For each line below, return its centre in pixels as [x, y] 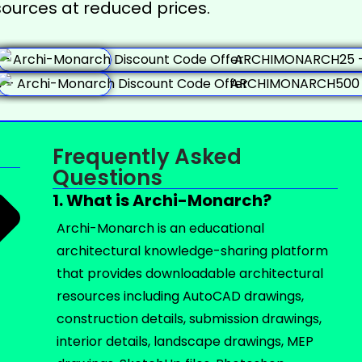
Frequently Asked [147, 157]
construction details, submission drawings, [189, 319]
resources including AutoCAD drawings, [180, 296]
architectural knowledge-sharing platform [192, 251]
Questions [107, 178]
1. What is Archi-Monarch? [162, 200]
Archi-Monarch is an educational [160, 228]
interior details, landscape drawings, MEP [185, 341]
